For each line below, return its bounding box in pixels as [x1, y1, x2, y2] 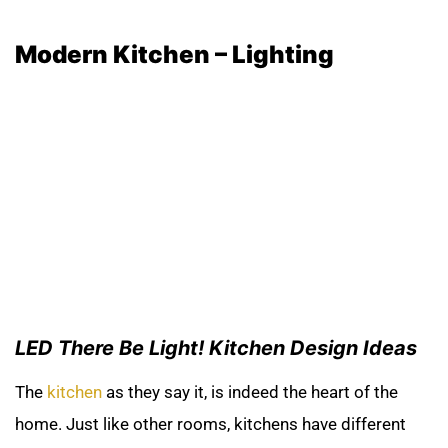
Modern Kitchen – [15, 39, 227, 69]
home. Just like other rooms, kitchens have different [15, 413, 406, 434]
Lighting [227, 39, 334, 69]
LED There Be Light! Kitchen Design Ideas [15, 335, 417, 360]
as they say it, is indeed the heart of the [102, 381, 398, 402]
